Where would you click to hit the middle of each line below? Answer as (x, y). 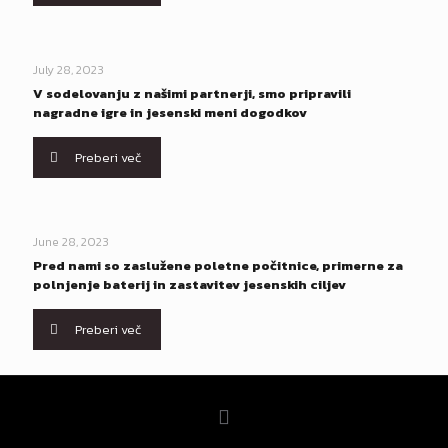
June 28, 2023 (71, 242)
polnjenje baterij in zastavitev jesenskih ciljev (189, 284)
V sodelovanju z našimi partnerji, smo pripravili (192, 93)
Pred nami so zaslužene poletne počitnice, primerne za (218, 265)
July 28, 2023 (68, 70)
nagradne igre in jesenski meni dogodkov (170, 112)
